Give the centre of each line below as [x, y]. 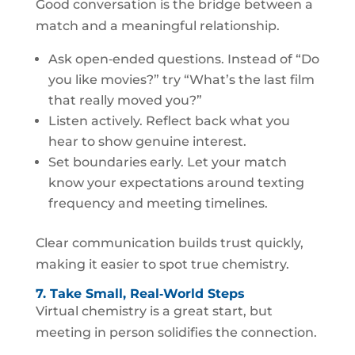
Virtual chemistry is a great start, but [154, 311]
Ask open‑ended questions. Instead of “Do [183, 59]
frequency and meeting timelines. [158, 203]
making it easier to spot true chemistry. [162, 264]
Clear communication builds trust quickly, [169, 243]
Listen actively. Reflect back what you [169, 121]
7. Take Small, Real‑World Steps [140, 294]
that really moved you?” [125, 100]
